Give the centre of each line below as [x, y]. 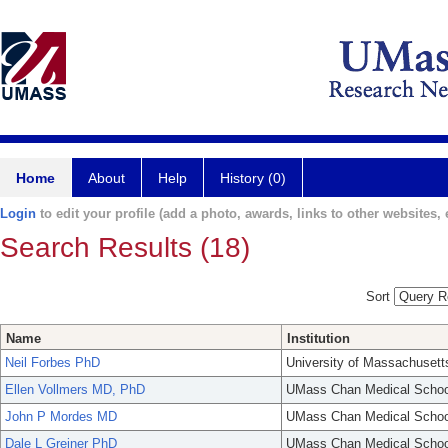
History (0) [253, 178]
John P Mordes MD [61, 417]
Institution [318, 339]
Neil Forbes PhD [52, 363]
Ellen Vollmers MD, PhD [75, 390]
